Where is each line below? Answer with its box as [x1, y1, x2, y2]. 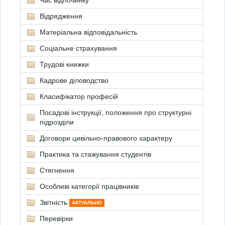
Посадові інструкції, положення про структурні [40, 108, 191, 117]
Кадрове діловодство [40, 76, 108, 84]
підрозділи [40, 118, 74, 126]
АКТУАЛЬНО [72, 200, 102, 206]
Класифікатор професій [40, 92, 118, 100]
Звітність [40, 198, 69, 206]
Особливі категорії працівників [40, 182, 139, 190]
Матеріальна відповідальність [40, 28, 137, 36]
